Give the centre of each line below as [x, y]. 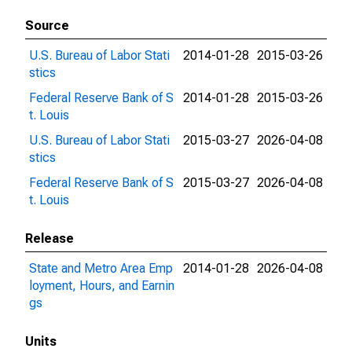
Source [47, 26]
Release [49, 238]
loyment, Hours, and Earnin [102, 286]
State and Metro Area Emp [101, 268]
